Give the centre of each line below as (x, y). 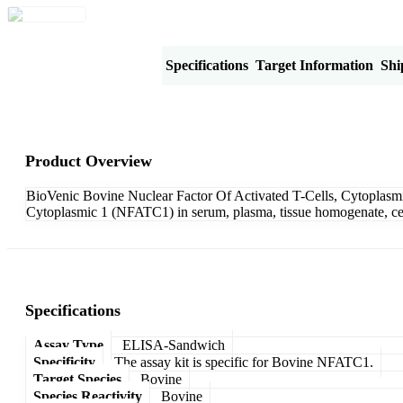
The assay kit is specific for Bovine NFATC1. (244, 362)
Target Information (314, 65)
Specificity (64, 362)
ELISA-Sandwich (174, 345)
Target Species (77, 379)
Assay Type (68, 345)
